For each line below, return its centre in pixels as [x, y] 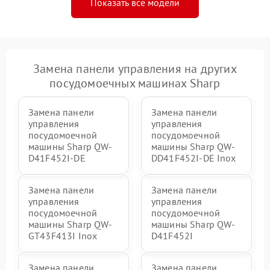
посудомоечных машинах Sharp [135, 83]
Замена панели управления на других [135, 68]
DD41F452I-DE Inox [194, 158]
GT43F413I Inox [63, 235]
